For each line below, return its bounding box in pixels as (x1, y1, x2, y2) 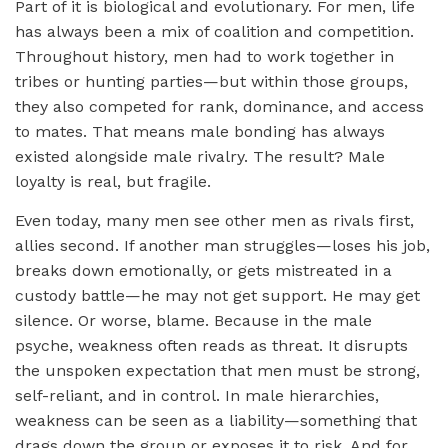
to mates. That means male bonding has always (15, 121, 385, 141)
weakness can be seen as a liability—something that (15, 410, 417, 430)
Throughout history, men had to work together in (15, 46, 394, 66)
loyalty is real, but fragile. (15, 171, 211, 191)
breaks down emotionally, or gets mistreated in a (15, 260, 392, 280)
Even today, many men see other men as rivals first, (15, 210, 414, 230)
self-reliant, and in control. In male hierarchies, (15, 385, 379, 405)
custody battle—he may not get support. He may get (15, 285, 420, 305)
